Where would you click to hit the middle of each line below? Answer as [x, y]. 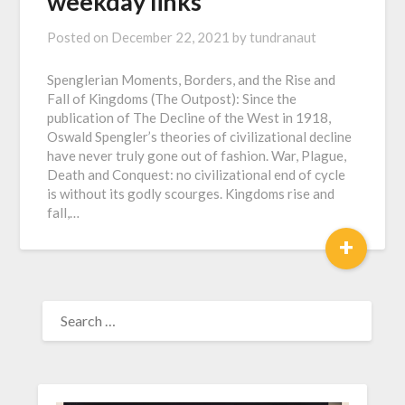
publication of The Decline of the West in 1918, [189, 118]
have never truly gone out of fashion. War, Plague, [197, 155]
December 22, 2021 [171, 37]
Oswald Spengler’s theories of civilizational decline [200, 137]
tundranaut [283, 37]
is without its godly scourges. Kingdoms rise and [191, 193]
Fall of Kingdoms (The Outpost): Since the [172, 99]
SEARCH [64, 304]
